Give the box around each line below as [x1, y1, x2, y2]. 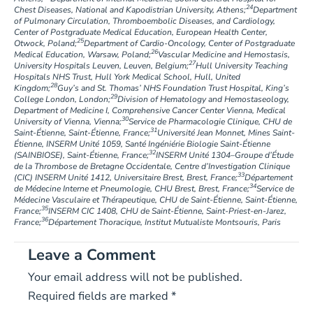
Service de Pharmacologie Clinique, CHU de [128, 115, 292, 127]
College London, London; [13, 93, 110, 105]
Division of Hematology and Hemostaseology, [117, 93, 289, 105]
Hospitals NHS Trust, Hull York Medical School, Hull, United [13, 71, 240, 82]
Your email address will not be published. [27, 268, 242, 285]
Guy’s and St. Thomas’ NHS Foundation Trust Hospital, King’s [57, 82, 289, 94]
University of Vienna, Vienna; [13, 115, 122, 127]
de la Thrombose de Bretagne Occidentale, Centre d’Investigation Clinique [13, 160, 290, 172]
